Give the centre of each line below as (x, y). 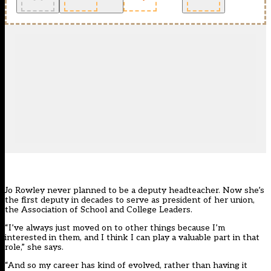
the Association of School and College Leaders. (99, 210)
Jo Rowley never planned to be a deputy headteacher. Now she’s (135, 191)
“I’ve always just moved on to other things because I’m (115, 228)
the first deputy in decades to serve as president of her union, (130, 200)
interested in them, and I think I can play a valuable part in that (132, 238)
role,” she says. (34, 247)
